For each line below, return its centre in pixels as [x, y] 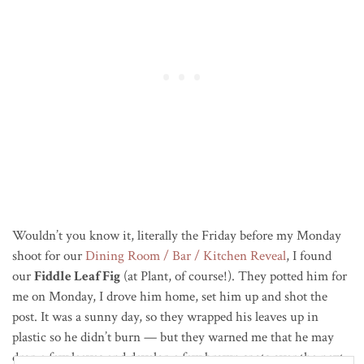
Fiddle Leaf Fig [77, 277]
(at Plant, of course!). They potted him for [234, 277]
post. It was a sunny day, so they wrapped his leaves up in [165, 317]
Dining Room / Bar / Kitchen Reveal [186, 256]
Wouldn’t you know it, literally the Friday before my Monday [177, 236]
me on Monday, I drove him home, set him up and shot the [170, 297]
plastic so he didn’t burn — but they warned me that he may [173, 338]
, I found [309, 256]
